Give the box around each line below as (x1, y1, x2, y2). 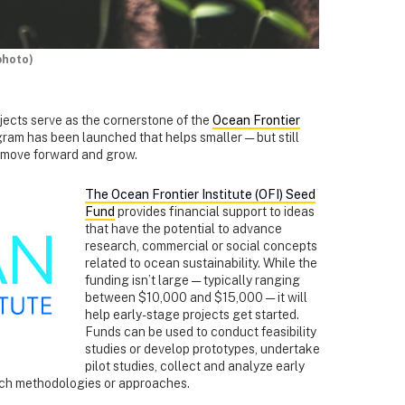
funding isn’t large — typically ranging (85, 273, 300, 288)
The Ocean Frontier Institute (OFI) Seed (85, 187, 316, 202)
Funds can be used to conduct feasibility (85, 325, 316, 340)
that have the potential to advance (85, 221, 282, 237)
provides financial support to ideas (115, 204, 315, 220)
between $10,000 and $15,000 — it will (85, 290, 307, 306)
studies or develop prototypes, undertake (85, 342, 320, 357)
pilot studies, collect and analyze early (85, 359, 305, 374)
